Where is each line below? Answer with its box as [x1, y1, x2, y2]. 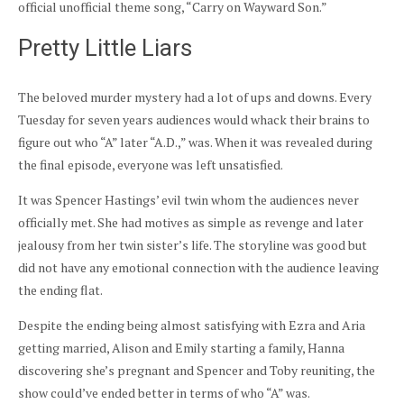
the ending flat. [18, 281, 103, 299]
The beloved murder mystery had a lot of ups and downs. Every [18, 88, 372, 106]
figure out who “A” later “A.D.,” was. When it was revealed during [18, 133, 372, 151]
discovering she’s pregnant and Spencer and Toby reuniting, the [18, 362, 375, 380]
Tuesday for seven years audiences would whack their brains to [18, 111, 370, 129]
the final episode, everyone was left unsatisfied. [18, 156, 283, 174]
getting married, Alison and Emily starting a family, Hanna [18, 339, 344, 357]
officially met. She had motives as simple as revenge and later [18, 214, 363, 232]
